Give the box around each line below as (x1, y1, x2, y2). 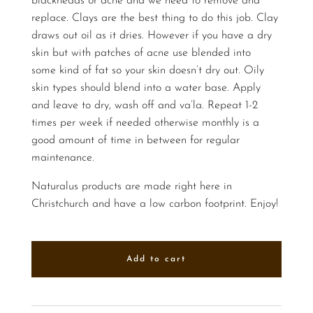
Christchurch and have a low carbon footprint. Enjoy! (31, 198, 278, 210)
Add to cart (126, 254, 187, 263)
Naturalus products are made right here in (31, 180, 232, 192)
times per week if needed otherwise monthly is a (31, 117, 259, 129)
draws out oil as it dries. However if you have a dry (31, 29, 272, 41)
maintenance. (31, 152, 94, 163)
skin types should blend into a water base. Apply (31, 82, 261, 94)
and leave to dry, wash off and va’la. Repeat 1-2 (31, 99, 258, 111)
